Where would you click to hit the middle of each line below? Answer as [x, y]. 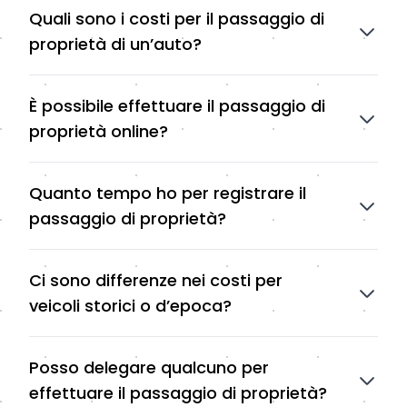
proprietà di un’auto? [115, 45]
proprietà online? [99, 132]
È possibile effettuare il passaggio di [177, 106]
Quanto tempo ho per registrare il [168, 194]
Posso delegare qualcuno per [149, 368]
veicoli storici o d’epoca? [130, 306]
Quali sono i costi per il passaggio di [177, 19]
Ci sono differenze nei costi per [156, 281]
